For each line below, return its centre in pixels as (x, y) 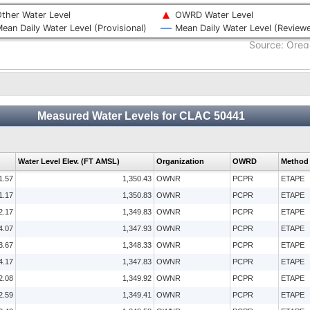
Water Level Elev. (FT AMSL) (69, 161)
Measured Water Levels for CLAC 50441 (142, 116)
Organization (180, 161)
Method (294, 161)
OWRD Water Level (214, 15)
